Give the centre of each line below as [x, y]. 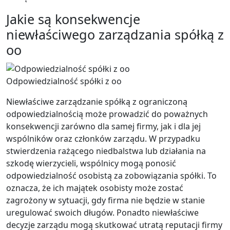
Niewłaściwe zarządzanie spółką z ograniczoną [97, 101]
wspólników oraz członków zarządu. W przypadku [103, 138]
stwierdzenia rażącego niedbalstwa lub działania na [106, 151]
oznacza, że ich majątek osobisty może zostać [95, 188]
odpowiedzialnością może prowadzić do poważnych [107, 114]
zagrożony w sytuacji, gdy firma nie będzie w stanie [106, 200]
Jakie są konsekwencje [73, 19]
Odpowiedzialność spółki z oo [64, 81]
